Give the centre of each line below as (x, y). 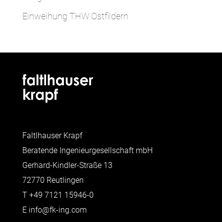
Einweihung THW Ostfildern (75, 16)
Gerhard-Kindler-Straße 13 (67, 166)
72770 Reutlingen (53, 180)
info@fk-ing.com (57, 210)
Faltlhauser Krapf (52, 136)
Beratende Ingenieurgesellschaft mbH (87, 151)
